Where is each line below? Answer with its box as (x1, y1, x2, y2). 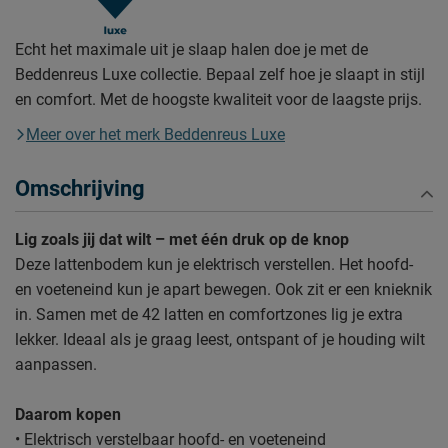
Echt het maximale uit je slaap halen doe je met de (15, 39, 368, 59)
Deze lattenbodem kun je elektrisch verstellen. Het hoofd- (15, 254, 413, 274)
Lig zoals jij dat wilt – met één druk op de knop (15, 229, 349, 249)
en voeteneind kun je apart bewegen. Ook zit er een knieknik (15, 279, 432, 299)
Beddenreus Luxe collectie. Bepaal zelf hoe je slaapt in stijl (15, 64, 425, 84)
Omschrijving (15, 175, 145, 201)
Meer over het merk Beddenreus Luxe (26, 124, 285, 144)
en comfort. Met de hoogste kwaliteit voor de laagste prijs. (15, 89, 422, 109)
